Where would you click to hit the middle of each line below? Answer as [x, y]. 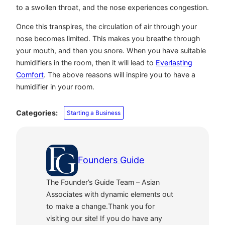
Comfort [30, 74]
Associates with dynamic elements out [110, 194]
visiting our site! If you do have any [104, 218]
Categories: [37, 113]
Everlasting [174, 62]
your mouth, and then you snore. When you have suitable [111, 50]
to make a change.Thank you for [100, 206]
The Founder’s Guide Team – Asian [103, 182]
